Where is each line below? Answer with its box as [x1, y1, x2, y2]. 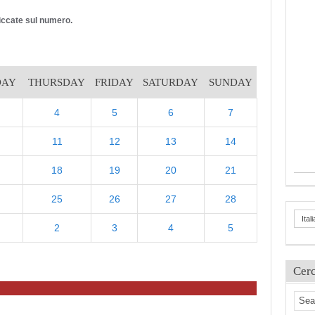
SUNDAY [208, 77, 252, 88]
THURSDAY [28, 77, 85, 88]
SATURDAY [143, 77, 198, 88]
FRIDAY [94, 77, 134, 88]
